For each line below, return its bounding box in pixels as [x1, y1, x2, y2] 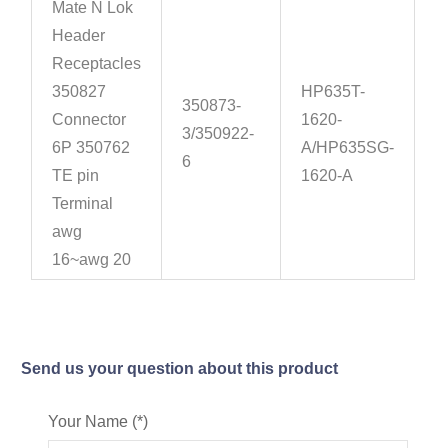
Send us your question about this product [21, 360, 339, 378]
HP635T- [301, 83, 366, 101]
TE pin [52, 167, 100, 185]
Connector [52, 111, 127, 129]
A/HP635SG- [301, 139, 395, 157]
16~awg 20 [52, 251, 132, 269]
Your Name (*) [48, 413, 149, 431]
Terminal [52, 195, 114, 213]
